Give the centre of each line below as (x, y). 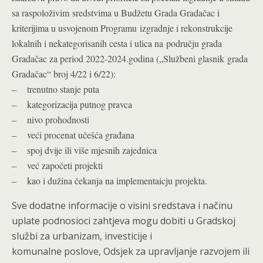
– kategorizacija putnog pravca (72, 104)
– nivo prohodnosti (50, 119)
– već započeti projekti (57, 165)
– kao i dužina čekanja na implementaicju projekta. (109, 181)
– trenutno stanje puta (55, 89)
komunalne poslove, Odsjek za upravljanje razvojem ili (131, 251)
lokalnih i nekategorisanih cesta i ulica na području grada (117, 43)
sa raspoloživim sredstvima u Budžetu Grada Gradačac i (116, 13)
